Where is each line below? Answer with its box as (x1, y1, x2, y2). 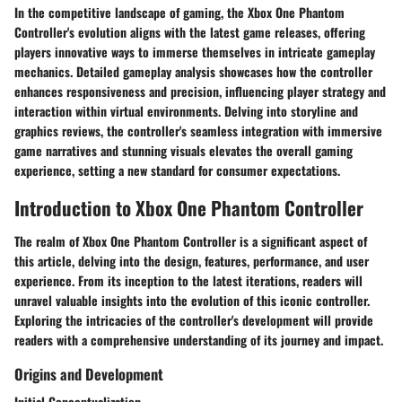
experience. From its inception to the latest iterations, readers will (14, 271, 363, 290)
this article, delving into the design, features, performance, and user (14, 251, 369, 270)
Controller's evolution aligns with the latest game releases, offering (14, 22, 365, 41)
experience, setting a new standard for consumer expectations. (14, 160, 340, 179)
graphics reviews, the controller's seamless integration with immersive (14, 120, 382, 140)
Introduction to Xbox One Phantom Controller (14, 193, 363, 222)
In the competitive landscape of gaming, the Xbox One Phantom (14, 2, 345, 22)
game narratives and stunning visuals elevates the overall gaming (14, 140, 353, 160)
